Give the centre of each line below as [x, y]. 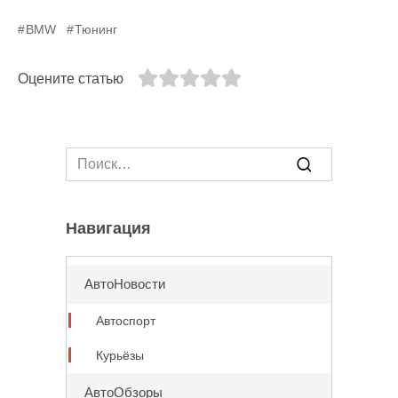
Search [88, 157]
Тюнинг [96, 30]
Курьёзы [119, 355]
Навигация [108, 229]
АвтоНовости [124, 284]
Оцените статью [71, 79]
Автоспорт [125, 321]
